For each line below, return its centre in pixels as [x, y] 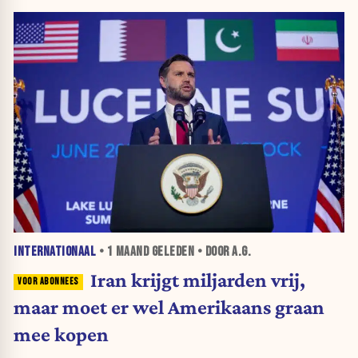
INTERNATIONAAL [55, 252]
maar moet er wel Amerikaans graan [169, 306]
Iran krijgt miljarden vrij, [197, 279]
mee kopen [61, 334]
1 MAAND [127, 252]
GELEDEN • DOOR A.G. [200, 252]
